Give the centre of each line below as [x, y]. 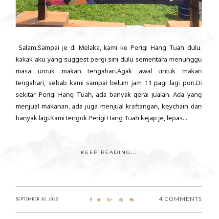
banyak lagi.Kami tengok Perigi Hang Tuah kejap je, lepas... [101, 118]
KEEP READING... [109, 153]
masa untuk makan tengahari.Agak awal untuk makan [109, 71]
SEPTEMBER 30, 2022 [37, 199]
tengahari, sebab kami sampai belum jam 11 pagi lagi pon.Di [109, 83]
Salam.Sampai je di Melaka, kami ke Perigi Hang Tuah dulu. [109, 48]
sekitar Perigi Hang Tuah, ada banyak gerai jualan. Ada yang [109, 95]
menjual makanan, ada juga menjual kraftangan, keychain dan [109, 106]
